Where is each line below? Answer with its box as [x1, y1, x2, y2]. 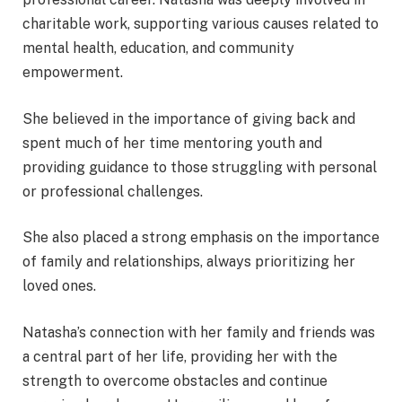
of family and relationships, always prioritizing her [22, 253, 355, 271]
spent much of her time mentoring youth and [22, 134, 322, 152]
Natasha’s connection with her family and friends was [22, 323, 375, 341]
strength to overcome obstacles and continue [22, 371, 328, 389]
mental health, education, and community [22, 39, 294, 57]
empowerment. [22, 64, 123, 82]
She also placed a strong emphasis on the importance [22, 229, 380, 247]
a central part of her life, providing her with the [22, 347, 337, 365]
